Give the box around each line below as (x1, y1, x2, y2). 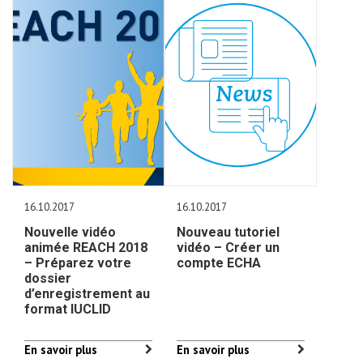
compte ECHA (177, 255, 262, 271)
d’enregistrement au (24, 286, 150, 301)
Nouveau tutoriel (177, 224, 280, 240)
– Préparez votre (24, 255, 131, 271)
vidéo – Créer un (177, 240, 280, 255)
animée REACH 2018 (24, 240, 147, 255)
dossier (24, 271, 71, 286)
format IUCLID (24, 301, 111, 317)
